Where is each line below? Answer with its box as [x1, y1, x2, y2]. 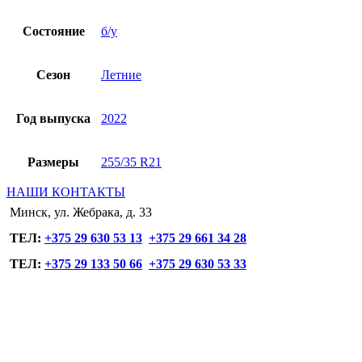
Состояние [22, 24, 85, 39]
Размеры [27, 155, 79, 170]
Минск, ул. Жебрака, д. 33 [10, 205, 152, 220]
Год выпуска [16, 112, 90, 126]
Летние [101, 68, 141, 82]
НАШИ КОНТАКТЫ [6, 185, 125, 200]
